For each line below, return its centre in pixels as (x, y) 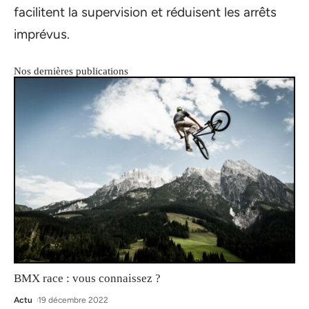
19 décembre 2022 (73, 300)
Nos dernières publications (71, 71)
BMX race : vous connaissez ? (87, 279)
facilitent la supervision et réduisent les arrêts (145, 12)
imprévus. (42, 34)
